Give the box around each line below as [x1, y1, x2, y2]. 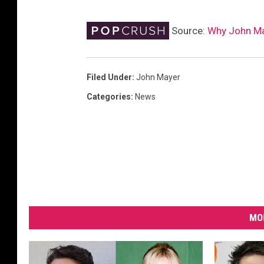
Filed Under [87, 72, 132, 82]
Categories [87, 92, 131, 102]
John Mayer [136, 72, 180, 82]
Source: [169, 25, 207, 37]
